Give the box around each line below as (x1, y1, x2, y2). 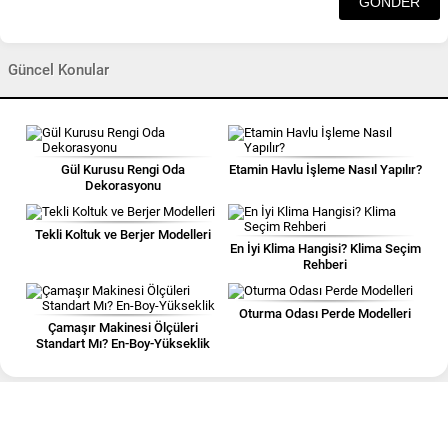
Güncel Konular (8, 61, 109, 79)
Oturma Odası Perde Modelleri (239, 306, 411, 321)
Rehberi (303, 257, 347, 272)
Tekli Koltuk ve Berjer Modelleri (35, 227, 211, 242)
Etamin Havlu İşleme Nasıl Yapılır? (228, 162, 422, 177)
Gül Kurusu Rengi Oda (61, 162, 185, 177)
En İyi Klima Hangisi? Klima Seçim (229, 241, 421, 256)
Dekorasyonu (85, 178, 161, 193)
